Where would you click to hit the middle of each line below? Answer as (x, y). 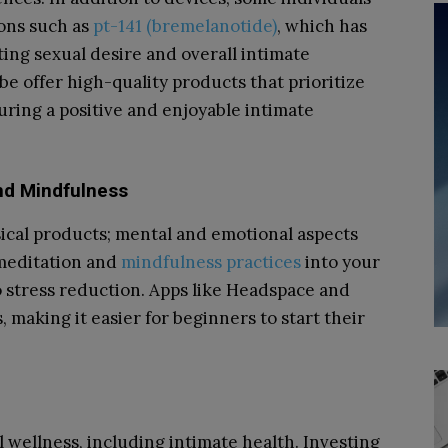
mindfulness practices (211, 262)
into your (340, 262)
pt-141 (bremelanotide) (185, 26)
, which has (322, 26)
